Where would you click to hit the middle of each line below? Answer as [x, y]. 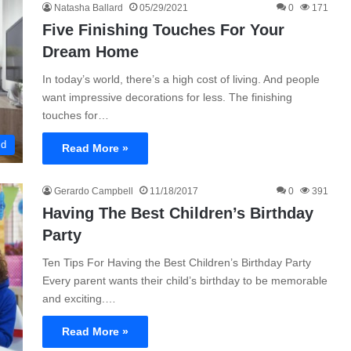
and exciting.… [79, 299]
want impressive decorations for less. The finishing [167, 97]
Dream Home [90, 52]
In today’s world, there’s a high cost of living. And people [181, 79]
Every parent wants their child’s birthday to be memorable [185, 280]
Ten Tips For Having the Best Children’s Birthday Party [177, 262]
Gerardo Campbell [94, 191]
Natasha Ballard [89, 8]
